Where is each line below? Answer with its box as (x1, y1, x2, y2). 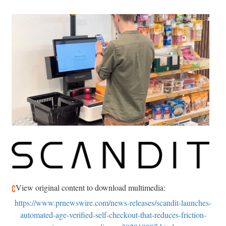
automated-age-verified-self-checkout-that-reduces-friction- (20, 209, 206, 220)
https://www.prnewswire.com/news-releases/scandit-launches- (15, 197, 211, 208)
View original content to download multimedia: (14, 182, 165, 193)
